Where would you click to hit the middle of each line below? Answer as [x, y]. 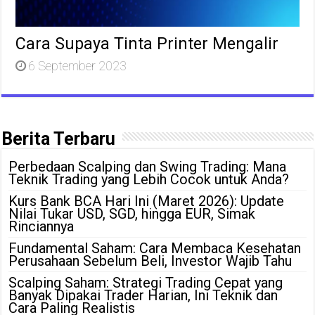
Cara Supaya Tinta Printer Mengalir [147, 43]
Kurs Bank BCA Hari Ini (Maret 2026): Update [147, 201]
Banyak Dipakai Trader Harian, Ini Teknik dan [143, 295]
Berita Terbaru [59, 139]
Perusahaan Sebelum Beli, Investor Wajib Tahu [150, 261]
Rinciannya [41, 226]
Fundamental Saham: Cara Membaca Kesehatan [155, 248]
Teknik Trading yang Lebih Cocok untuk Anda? [149, 179]
